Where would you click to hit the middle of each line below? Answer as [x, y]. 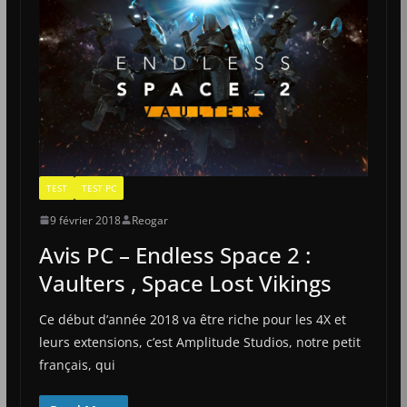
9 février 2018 [85, 220]
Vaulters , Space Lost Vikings [185, 283]
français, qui [77, 364]
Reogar [149, 220]
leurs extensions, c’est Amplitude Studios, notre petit [199, 342]
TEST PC [99, 188]
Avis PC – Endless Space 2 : [174, 254]
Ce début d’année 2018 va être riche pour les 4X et [192, 319]
